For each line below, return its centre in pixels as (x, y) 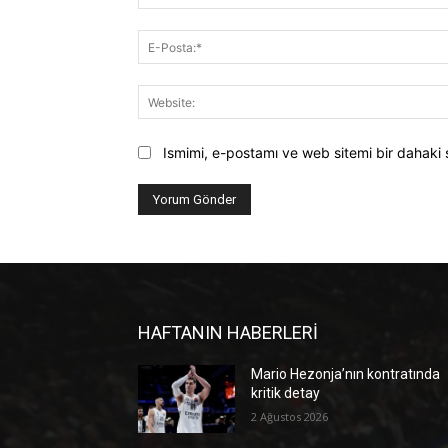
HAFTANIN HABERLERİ (228, 332)
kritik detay (286, 392)
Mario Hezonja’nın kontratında (346, 373)
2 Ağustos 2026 (290, 416)
